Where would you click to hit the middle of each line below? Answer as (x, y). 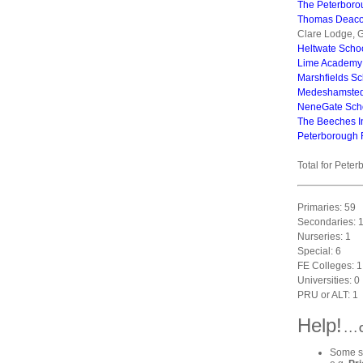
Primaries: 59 (327, 207)
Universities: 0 (329, 280)
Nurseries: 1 (324, 237)
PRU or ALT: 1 (328, 295)
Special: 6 (319, 251)
